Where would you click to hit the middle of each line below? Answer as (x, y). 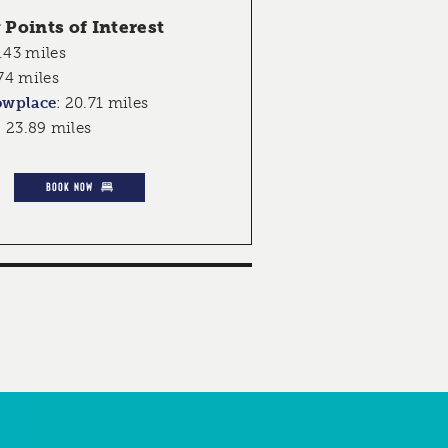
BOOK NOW (69, 186)
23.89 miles (49, 128)
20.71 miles (106, 103)
